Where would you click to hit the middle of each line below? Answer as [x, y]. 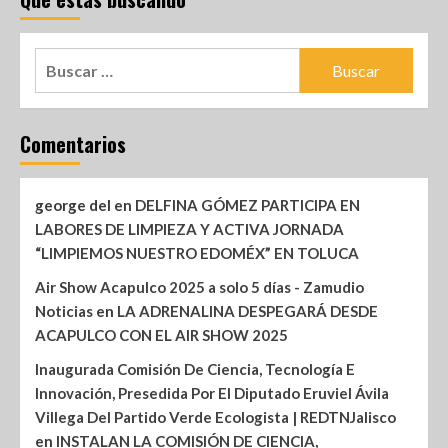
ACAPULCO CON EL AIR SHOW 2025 [161, 335]
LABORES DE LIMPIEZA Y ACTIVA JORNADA [189, 229]
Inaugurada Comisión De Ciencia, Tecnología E [195, 369]
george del [73, 205]
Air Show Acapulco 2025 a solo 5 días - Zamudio [199, 287]
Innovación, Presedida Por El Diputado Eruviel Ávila [212, 393]
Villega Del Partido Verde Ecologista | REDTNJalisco [215, 417]
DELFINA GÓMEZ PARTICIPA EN [247, 205]
